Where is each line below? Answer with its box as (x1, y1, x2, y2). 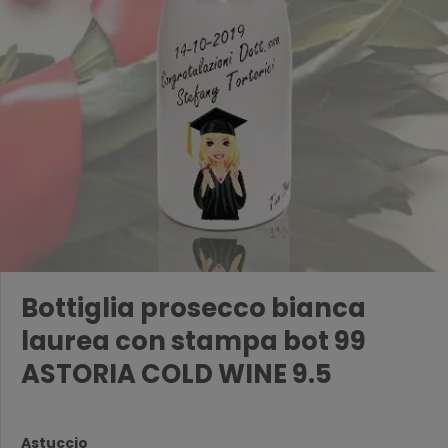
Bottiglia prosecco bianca (21, 290, 366, 327)
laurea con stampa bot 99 (21, 323, 366, 360)
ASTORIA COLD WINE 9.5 (21, 356, 332, 393)
